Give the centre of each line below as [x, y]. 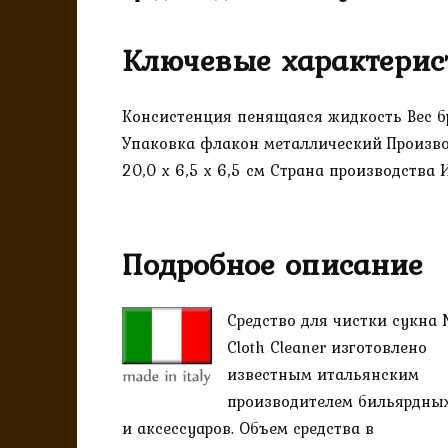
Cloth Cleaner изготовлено [327, 347]
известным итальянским [323, 374]
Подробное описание [272, 264]
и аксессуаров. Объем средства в [248, 428]
